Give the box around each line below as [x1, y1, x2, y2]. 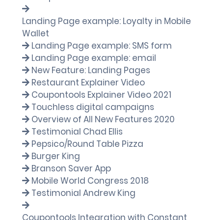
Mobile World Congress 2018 [31, 175, 149, 187]
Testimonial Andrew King [31, 187, 136, 199]
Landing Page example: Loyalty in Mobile [22, 15, 191, 27]
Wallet [22, 27, 49, 39]
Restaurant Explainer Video [31, 77, 145, 88]
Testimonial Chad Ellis [31, 126, 123, 137]
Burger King [31, 150, 80, 162]
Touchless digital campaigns [31, 101, 154, 113]
